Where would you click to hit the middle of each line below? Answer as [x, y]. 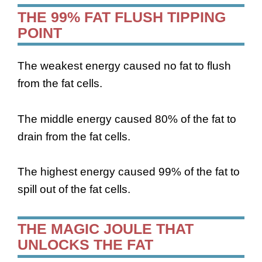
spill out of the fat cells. [74, 189]
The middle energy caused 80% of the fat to [127, 119]
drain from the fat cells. [74, 136]
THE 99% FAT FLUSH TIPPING [122, 17]
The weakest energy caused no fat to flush [124, 66]
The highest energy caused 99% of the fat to [129, 172]
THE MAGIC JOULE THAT [106, 229]
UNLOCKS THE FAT [85, 245]
